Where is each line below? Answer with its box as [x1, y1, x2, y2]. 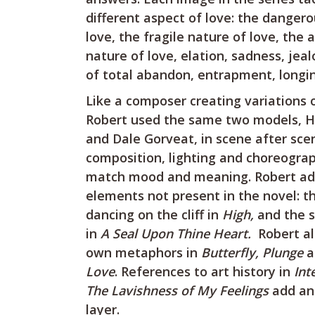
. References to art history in [115, 263, 294, 280]
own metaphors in [86, 244, 201, 261]
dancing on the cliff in [86, 206, 222, 223]
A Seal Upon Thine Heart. [101, 225, 255, 242]
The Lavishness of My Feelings [86, 282, 269, 299]
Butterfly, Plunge [201, 244, 303, 261]
